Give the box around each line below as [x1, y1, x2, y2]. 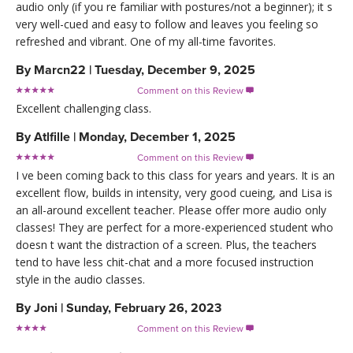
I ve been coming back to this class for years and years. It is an [16, 168, 335, 184]
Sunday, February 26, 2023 [66, 300, 221, 317]
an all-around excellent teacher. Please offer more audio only [16, 203, 326, 218]
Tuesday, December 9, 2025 [95, 62, 255, 79]
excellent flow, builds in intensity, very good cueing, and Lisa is [16, 185, 333, 201]
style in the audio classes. [16, 272, 145, 288]
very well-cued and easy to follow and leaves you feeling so [16, 17, 318, 32]
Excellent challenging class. [16, 101, 151, 117]
